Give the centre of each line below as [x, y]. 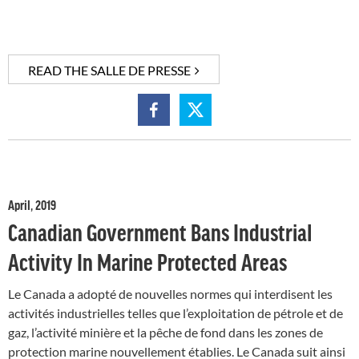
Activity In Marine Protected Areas [147, 262]
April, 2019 [32, 205]
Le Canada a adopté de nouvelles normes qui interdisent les [170, 294]
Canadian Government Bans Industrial [160, 232]
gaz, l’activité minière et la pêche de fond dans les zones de [165, 333]
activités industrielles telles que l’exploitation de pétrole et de [175, 313]
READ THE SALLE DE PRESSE [109, 70]
